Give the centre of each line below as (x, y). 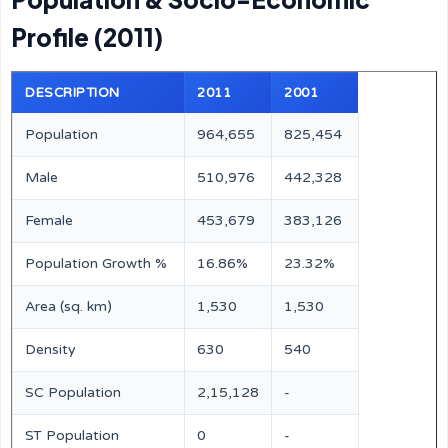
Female (49, 220)
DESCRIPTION (72, 93)
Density (50, 349)
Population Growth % (96, 263)
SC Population (73, 392)
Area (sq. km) (68, 306)
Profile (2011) (87, 37)
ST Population (72, 435)
